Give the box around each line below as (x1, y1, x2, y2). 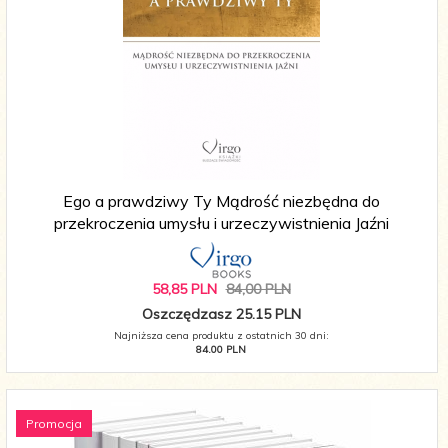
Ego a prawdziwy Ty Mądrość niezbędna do (62, 191, 380, 212)
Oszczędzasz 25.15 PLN (141, 305, 301, 324)
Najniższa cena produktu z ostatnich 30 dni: (113, 329, 329, 343)
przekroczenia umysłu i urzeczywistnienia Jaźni (53, 213, 389, 234)
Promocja (26, 416, 82, 432)
